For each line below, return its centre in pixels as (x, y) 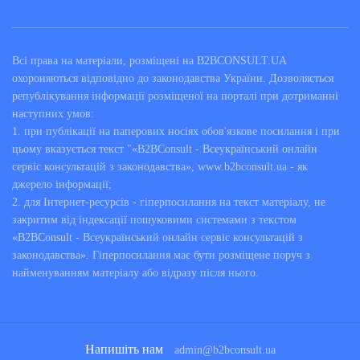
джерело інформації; (62, 184)
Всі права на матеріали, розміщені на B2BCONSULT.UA (149, 60)
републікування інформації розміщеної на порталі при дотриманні (175, 96)
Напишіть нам (124, 349)
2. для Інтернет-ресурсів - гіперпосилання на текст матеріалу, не (169, 202)
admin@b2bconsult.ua (225, 350)
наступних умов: (53, 113)
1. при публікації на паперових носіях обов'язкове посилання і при (176, 131)
